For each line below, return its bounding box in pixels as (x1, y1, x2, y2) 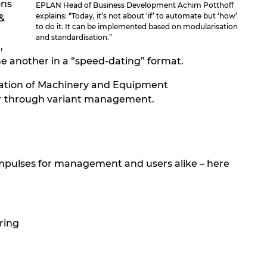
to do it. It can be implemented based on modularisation (36, 22, 238, 32)
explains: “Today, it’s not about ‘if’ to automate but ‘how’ (36, 11, 238, 21)
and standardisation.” (36, 33, 113, 42)
